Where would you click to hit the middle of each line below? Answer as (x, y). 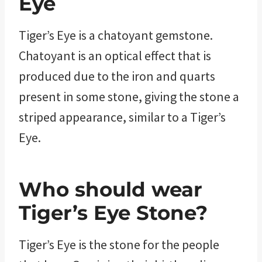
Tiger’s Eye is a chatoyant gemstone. (116, 35)
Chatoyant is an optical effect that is (115, 55)
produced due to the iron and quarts (117, 76)
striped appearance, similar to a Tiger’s (122, 117)
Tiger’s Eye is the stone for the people (119, 244)
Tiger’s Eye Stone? (113, 213)
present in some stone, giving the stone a (129, 96)
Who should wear (111, 189)
